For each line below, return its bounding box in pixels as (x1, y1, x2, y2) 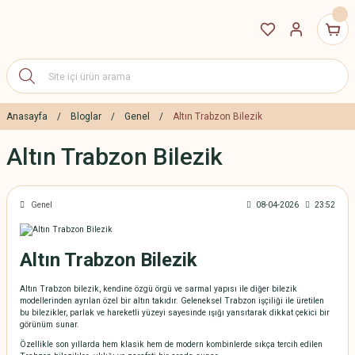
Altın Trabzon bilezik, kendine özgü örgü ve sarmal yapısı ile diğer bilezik (20, 284, 297, 294)
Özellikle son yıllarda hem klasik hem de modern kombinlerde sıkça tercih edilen (20, 340, 323, 349)
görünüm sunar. (20, 320, 79, 330)
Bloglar (71, 111, 101, 122)
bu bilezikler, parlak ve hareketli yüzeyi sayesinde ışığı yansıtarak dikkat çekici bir (20, 308, 330, 318)
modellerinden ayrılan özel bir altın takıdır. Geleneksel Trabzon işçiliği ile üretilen (20, 296, 324, 306)
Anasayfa (6, 111, 48, 122)
